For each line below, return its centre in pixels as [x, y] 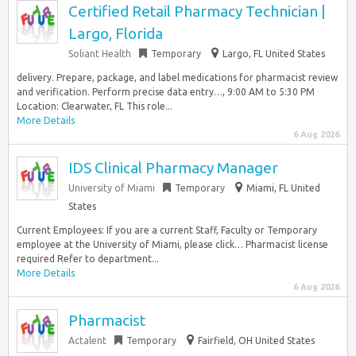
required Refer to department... [88, 259]
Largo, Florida [116, 33]
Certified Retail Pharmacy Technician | [197, 11]
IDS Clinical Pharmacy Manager [173, 168]
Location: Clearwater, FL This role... [95, 106]
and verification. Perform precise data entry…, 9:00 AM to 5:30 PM [166, 92]
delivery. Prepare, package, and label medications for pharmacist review [177, 77]
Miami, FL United [283, 188]
